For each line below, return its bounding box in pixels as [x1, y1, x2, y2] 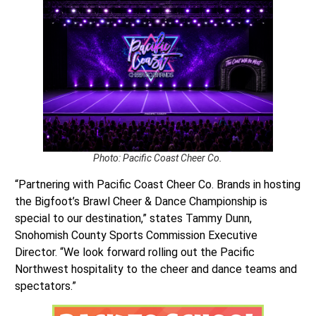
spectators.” [14, 279, 76, 293]
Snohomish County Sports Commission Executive [14, 228, 257, 242]
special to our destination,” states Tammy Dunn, [14, 211, 252, 225]
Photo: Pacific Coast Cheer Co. [93, 152, 223, 164]
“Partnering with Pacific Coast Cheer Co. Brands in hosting [14, 177, 300, 191]
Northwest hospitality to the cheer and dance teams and [14, 262, 297, 276]
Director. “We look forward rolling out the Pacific [14, 245, 255, 259]
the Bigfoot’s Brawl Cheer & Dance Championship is [14, 194, 267, 208]
